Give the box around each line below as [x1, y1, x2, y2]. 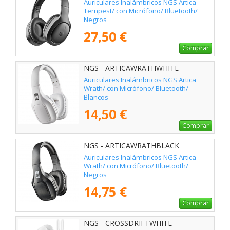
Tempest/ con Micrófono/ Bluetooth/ [84, 6, 198, 16]
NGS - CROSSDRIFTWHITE [84, 218, 172, 228]
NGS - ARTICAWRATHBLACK [84, 140, 179, 150]
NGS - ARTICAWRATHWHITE [84, 63, 179, 73]
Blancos [84, 92, 108, 102]
